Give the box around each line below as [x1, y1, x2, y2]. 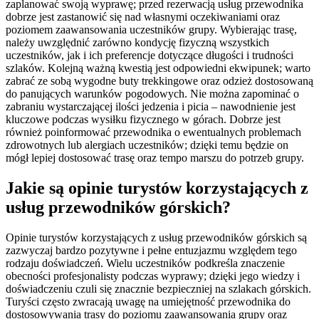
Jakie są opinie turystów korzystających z [6, 179, 308, 198]
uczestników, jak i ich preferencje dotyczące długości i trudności [6, 49, 293, 62]
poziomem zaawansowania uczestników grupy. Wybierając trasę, [6, 23, 297, 36]
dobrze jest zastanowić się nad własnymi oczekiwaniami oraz [6, 11, 280, 23]
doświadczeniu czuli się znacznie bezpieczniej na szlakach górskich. [6, 283, 311, 296]
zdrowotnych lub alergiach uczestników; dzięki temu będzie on [6, 139, 288, 152]
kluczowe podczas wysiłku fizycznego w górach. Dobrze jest [6, 113, 281, 126]
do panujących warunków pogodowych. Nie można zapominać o [6, 88, 299, 100]
